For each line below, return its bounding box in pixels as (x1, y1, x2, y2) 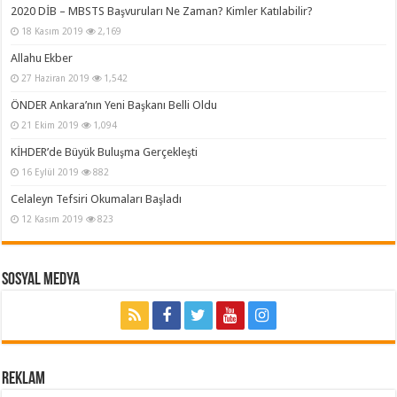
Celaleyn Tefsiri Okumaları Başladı (11, 192, 183, 206)
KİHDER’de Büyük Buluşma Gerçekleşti (11, 145, 198, 160)
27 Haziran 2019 (21, 73, 90, 84)
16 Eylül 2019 (21, 167, 80, 178)
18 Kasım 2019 (21, 26, 84, 37)
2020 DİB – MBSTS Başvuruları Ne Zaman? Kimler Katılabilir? (11, 4, 314, 19)
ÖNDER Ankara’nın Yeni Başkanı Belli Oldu (11, 98, 218, 113)
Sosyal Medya (2, 271, 81, 290)
